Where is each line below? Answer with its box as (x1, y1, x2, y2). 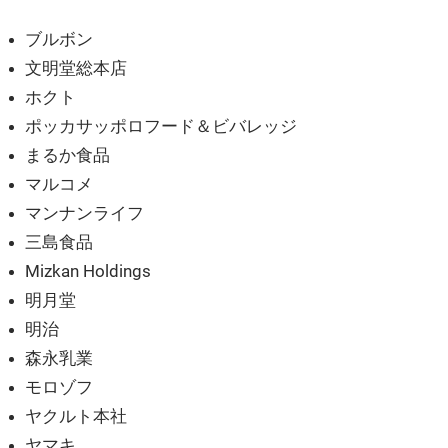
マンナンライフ (25, 203, 145, 224)
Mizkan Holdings (25, 261, 152, 282)
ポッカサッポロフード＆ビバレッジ (25, 116, 298, 137)
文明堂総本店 (25, 58, 128, 79)
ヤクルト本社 (25, 406, 128, 427)
